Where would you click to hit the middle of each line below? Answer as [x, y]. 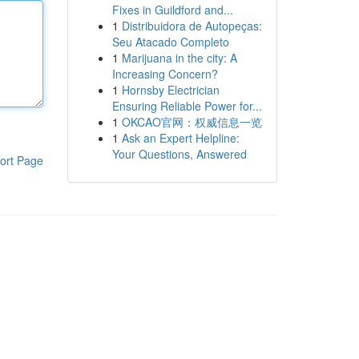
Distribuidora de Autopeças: [192, 26]
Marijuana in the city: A [179, 58]
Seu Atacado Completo [170, 42]
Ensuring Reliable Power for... [187, 106]
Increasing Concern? [165, 74]
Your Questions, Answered [179, 154]
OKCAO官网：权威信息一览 [192, 122]
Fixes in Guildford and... [172, 10]
